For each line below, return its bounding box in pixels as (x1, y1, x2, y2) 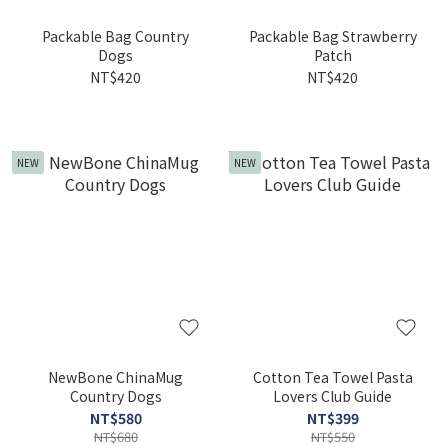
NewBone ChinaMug (48, 367, 183, 387)
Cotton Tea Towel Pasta (252, 367, 413, 387)
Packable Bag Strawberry (248, 26, 417, 46)
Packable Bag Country (42, 26, 189, 46)
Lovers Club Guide (273, 386, 392, 406)
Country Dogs (69, 386, 162, 406)
